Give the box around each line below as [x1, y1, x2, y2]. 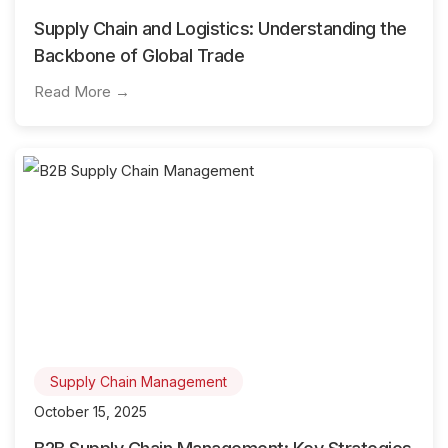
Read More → [34, 81, 130, 101]
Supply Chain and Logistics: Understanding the [34, 17, 407, 39]
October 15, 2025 [34, 402, 147, 420]
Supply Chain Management [50, 372, 227, 390]
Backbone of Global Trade [34, 44, 244, 66]
